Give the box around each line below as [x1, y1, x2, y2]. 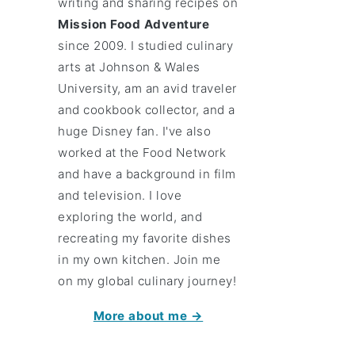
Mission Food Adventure [58, 17, 210, 32]
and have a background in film [58, 166, 236, 181]
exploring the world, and [58, 209, 203, 224]
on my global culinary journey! [58, 273, 237, 288]
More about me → [93, 308, 204, 323]
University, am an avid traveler [58, 81, 237, 96]
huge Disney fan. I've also [58, 124, 212, 139]
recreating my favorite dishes [58, 231, 231, 246]
